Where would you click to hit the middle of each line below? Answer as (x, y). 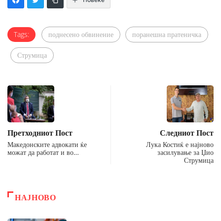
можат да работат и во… (43, 152)
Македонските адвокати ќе (47, 144)
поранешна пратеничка (167, 34)
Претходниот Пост (40, 132)
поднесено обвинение (81, 34)
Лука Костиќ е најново (180, 144)
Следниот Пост (187, 132)
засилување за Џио (185, 152)
